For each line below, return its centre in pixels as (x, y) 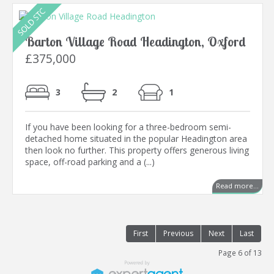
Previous (178, 234)
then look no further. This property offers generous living (137, 150)
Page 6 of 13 (240, 253)
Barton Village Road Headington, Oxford (135, 42)
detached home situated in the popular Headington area (136, 139)
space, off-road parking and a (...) (90, 162)
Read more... (237, 186)
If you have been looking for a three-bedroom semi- (128, 127)
